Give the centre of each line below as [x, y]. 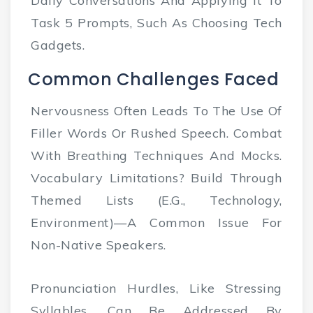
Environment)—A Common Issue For [156, 223]
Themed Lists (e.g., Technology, [156, 201]
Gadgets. [58, 45]
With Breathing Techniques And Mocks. [156, 156]
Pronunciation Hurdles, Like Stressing [156, 289]
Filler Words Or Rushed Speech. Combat [156, 133]
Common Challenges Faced [154, 80]
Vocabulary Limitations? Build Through [156, 178]
